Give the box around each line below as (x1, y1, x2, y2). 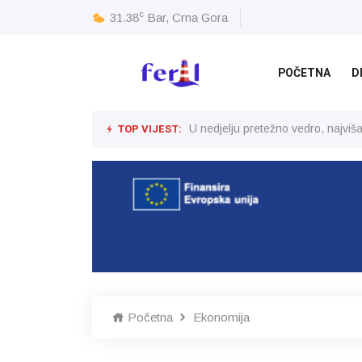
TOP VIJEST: (115, 121, 182, 137)
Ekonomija (193, 309, 250, 324)
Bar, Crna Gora (147, 10, 228, 24)
